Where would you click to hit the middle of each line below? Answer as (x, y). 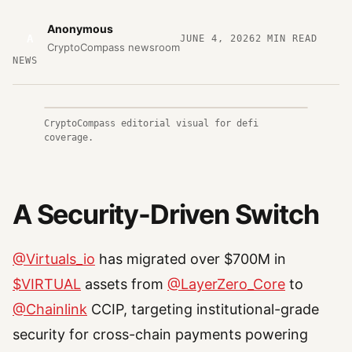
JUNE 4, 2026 (218, 38)
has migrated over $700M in (191, 259)
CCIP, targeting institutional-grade (203, 310)
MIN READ (290, 38)
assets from (124, 284)
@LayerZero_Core (226, 284)
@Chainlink (50, 310)
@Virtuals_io (54, 259)
